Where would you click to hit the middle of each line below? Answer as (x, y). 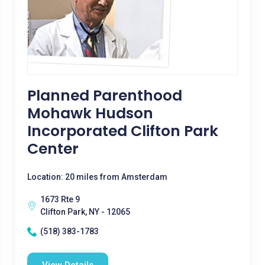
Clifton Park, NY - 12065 (85, 212)
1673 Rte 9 (60, 199)
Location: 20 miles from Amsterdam (97, 177)
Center (53, 149)
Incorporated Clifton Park (122, 131)
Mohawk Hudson (90, 113)
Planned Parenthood (104, 96)
